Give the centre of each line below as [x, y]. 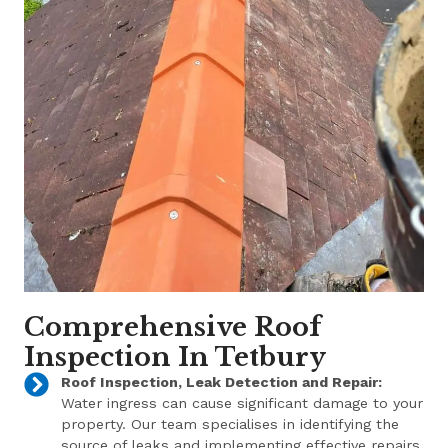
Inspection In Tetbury [175, 357]
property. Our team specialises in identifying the [229, 424]
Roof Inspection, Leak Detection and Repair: [221, 382]
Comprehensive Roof [173, 327]
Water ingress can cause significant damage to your [241, 403]
